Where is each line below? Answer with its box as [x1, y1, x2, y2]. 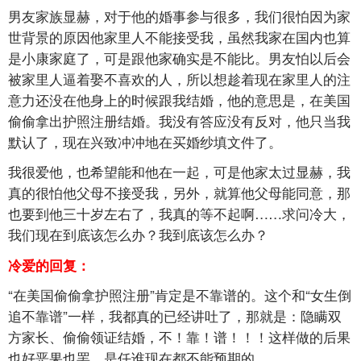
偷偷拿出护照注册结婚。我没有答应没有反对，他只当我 [8, 110, 351, 131]
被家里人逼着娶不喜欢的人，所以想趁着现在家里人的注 [8, 68, 351, 89]
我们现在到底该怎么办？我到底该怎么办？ [8, 224, 268, 245]
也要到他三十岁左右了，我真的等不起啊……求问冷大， [8, 203, 351, 224]
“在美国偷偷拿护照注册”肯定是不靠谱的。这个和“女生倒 [8, 284, 351, 305]
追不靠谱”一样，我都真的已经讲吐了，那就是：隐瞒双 [8, 305, 342, 326]
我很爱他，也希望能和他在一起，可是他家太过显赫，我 [8, 161, 351, 182]
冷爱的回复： [8, 255, 90, 275]
